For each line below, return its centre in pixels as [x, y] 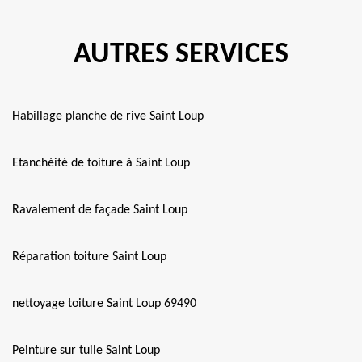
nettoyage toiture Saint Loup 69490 [104, 304]
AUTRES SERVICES [181, 55]
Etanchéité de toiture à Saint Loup [101, 163]
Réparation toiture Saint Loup [89, 257]
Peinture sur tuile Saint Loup [86, 351]
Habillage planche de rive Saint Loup [108, 116]
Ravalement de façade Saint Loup [100, 210]
